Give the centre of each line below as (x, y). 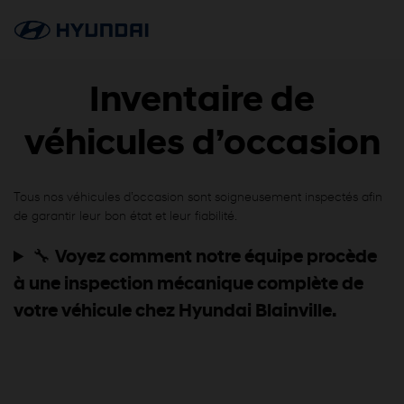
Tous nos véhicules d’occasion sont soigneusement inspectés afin (198, 198)
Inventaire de (202, 102)
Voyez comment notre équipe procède (216, 258)
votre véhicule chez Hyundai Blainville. (175, 312)
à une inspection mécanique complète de (188, 285)
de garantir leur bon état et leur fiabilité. (125, 217)
